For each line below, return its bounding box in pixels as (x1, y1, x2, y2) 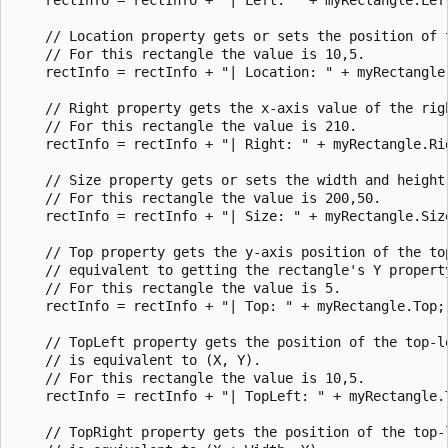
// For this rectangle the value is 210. (13, 117, 357, 134)
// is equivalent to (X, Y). (13, 351, 285, 368)
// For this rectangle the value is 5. (13, 279, 341, 296)
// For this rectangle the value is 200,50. (13, 189, 381, 206)
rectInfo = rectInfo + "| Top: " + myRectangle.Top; (13, 297, 445, 314)
